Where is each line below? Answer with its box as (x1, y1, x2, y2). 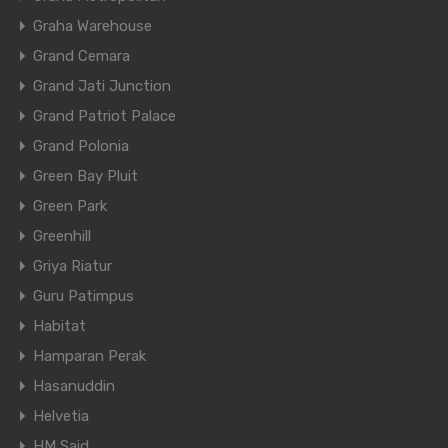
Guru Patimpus (33, 287, 134, 306)
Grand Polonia (33, 137, 129, 156)
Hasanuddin (33, 377, 115, 396)
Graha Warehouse (33, 17, 152, 36)
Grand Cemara (33, 47, 130, 66)
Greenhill (33, 227, 91, 246)
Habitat (33, 317, 86, 336)
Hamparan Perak (33, 347, 146, 366)
